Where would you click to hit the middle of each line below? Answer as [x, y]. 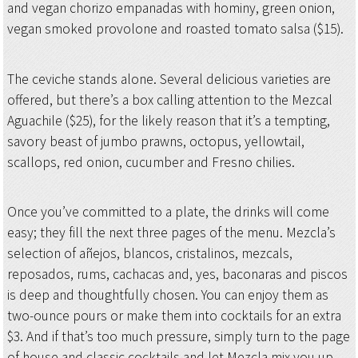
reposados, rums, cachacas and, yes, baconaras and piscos [177, 274]
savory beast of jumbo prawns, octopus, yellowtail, [155, 141]
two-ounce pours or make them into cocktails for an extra [174, 316]
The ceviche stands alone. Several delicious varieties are [169, 79]
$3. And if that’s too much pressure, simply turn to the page [178, 337]
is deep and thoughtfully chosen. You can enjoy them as [167, 295]
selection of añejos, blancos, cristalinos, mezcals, [149, 254]
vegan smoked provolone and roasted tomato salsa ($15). [175, 29]
